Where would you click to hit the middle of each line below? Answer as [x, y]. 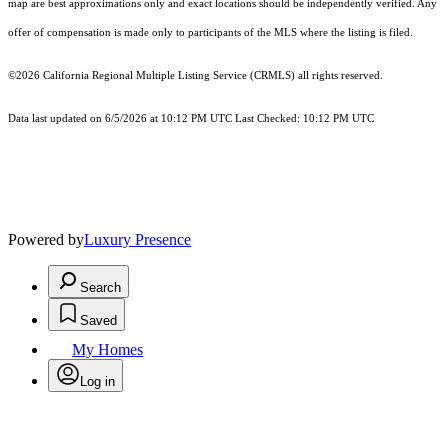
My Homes [107, 350]
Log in [97, 382]
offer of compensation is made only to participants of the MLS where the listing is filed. [210, 33]
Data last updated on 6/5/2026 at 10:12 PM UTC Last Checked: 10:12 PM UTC [191, 119]
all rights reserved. [339, 76]
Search [100, 288]
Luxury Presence [137, 240]
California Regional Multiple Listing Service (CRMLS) [169, 76]
